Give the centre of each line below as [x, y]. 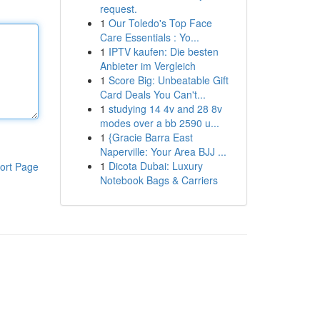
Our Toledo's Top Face [160, 23]
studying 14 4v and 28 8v [165, 109]
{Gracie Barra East [150, 137]
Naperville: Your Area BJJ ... [163, 151]
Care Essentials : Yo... [149, 37]
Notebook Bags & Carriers [159, 180]
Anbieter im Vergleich [147, 66]
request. [118, 9]
